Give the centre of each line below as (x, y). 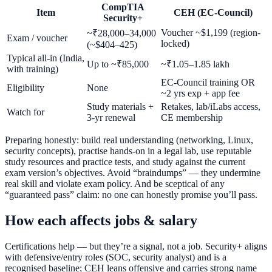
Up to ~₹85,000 (118, 64)
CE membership (192, 117)
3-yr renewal (111, 117)
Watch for (25, 112)
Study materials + (120, 106)
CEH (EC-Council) (213, 12)
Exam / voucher (37, 38)
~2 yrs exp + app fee (200, 93)
